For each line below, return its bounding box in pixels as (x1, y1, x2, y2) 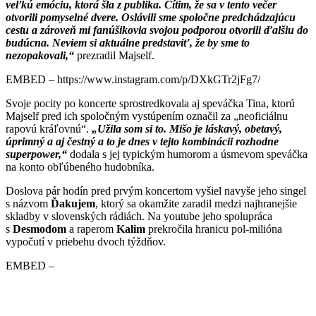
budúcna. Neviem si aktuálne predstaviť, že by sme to (6, 36, 250, 49)
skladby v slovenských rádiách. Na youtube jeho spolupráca (6, 209, 272, 222)
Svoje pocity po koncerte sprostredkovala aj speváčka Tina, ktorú (6, 97, 295, 109)
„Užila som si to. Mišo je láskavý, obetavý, (92, 122, 282, 135)
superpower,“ (6, 147, 67, 160)
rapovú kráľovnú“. (6, 122, 92, 135)
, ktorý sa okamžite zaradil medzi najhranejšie (95, 197, 297, 209)
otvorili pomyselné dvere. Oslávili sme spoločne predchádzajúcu (6, 11, 296, 23)
